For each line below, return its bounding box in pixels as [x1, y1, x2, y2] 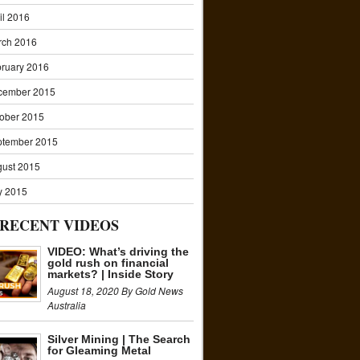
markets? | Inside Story [47, 268, 174, 280]
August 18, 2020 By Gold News [47, 284, 183, 297]
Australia [47, 298, 86, 312]
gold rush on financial [47, 256, 169, 269]
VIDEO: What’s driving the [47, 245, 189, 258]
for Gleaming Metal [47, 344, 151, 357]
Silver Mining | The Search [47, 333, 190, 346]
